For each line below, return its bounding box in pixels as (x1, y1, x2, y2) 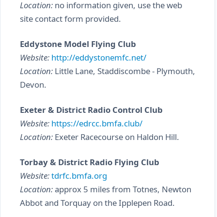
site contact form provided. (20, 13, 121, 24)
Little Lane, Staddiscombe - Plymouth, (53, 65, 195, 77)
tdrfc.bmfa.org (51, 170, 107, 181)
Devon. (20, 79, 46, 90)
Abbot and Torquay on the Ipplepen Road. (20, 197, 175, 208)
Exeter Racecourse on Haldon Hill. (53, 131, 179, 142)
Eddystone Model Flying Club (20, 38, 136, 49)
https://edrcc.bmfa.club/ (51, 118, 142, 129)
